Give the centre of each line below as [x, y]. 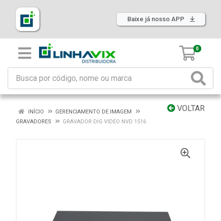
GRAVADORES [34, 122]
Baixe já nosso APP [157, 19]
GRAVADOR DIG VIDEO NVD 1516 [104, 122]
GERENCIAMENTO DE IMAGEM [93, 112]
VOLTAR [190, 108]
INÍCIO [35, 112]
